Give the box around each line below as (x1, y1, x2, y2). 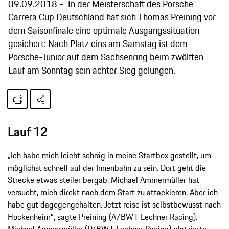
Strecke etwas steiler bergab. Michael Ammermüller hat (8, 173, 199, 186)
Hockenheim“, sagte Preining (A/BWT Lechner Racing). (8, 210, 197, 223)
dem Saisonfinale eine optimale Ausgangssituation (8, 22, 199, 37)
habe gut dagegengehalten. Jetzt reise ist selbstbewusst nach (8, 198, 221, 211)
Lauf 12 (8, 122, 48, 142)
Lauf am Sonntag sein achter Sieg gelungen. (8, 62, 175, 77)
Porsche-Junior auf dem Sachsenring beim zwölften (8, 49, 203, 64)
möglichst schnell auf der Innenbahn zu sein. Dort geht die (8, 161, 206, 174)
